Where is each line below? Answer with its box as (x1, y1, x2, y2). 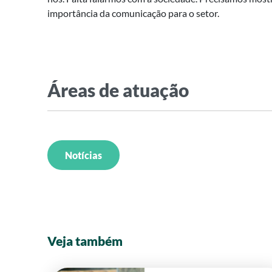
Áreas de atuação (47, 78, 189, 101)
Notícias (64, 149, 102, 161)
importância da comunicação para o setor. (47, 7, 219, 19)
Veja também (47, 233, 123, 248)
